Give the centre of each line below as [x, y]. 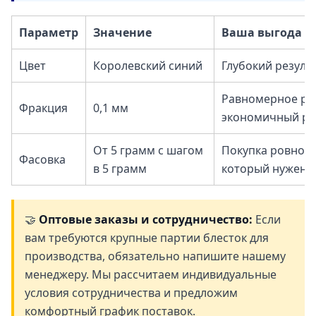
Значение [122, 32]
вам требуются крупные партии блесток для [147, 237]
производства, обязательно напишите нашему [155, 256]
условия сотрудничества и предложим [131, 292]
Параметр [49, 32]
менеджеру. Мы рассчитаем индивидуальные [151, 274]
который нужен [264, 168]
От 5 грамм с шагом [148, 150]
